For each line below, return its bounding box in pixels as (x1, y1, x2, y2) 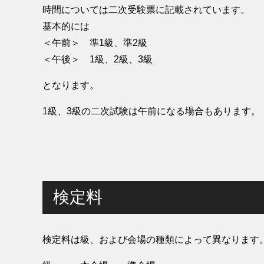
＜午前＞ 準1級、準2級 (42, 38, 147, 48)
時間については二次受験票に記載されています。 (42, 5, 250, 15)
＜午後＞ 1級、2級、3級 (42, 54, 153, 65)
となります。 (42, 80, 99, 91)
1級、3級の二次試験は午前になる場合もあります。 (42, 106, 260, 117)
